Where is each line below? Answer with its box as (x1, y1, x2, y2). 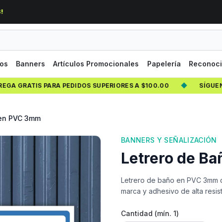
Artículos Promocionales (53, 59, 139, 68)
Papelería (147, 59, 181, 68)
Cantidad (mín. (121, 209, 173, 218)
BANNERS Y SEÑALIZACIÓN (121, 136, 217, 144)
